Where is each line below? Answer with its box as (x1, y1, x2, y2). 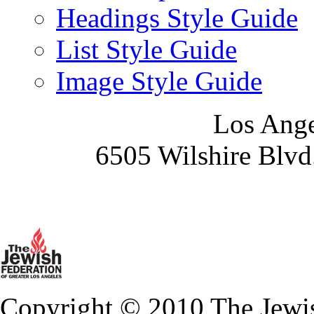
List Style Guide (56, 34, 237, 64)
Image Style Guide (56, 66, 262, 96)
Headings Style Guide (56, 3, 298, 33)
